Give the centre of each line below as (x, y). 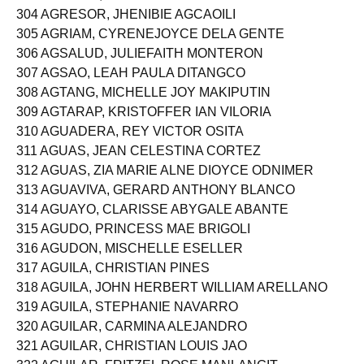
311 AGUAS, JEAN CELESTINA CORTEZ (139, 165)
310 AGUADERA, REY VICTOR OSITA (130, 145)
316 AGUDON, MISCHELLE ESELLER (130, 262)
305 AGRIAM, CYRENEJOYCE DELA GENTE (150, 48)
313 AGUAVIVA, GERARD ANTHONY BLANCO (156, 204)
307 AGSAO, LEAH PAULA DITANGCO (131, 87)
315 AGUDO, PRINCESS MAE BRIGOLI (133, 243)
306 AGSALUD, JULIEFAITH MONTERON (140, 67)
